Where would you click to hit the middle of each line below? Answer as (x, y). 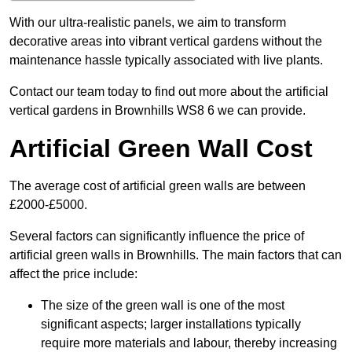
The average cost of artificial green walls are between (158, 186)
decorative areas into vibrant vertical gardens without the (166, 42)
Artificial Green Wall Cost (161, 149)
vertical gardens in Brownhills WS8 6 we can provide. (158, 111)
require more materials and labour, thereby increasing (189, 343)
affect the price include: (73, 274)
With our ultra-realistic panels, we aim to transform (148, 23)
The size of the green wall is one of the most (163, 306)
